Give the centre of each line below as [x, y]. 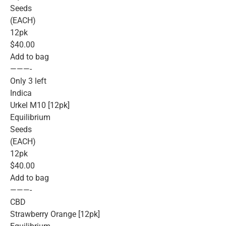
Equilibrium [30, 118]
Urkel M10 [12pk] [40, 105]
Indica [21, 93]
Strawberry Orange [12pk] [55, 214]
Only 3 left [28, 81]
